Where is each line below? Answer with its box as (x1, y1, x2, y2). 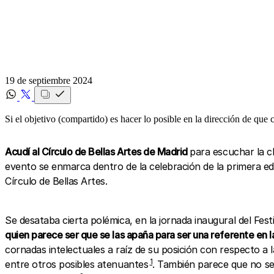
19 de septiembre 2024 (5, 75, 92, 86)
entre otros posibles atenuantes (5, 257, 149, 270)
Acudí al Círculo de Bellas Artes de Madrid (5, 145, 190, 158)
